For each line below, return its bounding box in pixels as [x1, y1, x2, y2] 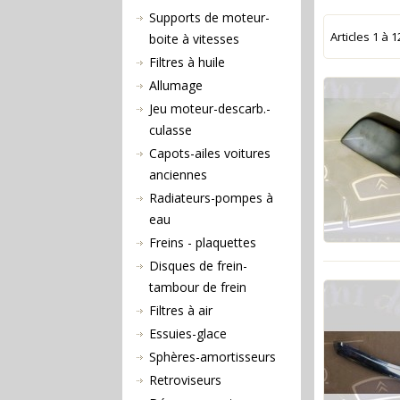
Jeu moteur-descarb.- [149, 99, 271, 117]
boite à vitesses [149, 29, 239, 47]
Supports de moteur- [149, 8, 270, 26]
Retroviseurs [149, 371, 221, 388]
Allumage [149, 76, 203, 94]
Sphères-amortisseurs [149, 347, 276, 365]
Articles [330, 29, 372, 45]
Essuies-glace [149, 324, 227, 342]
